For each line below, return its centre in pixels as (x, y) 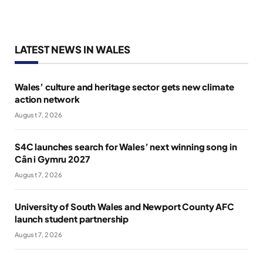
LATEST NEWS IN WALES (73, 49)
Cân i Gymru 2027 (52, 159)
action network (47, 99)
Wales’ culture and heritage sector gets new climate (124, 86)
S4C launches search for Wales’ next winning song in (126, 146)
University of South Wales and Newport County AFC (124, 206)
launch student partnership (72, 218)
